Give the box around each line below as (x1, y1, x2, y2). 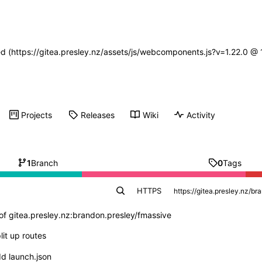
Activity (187, 109, 216, 120)
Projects (21, 109, 53, 120)
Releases (81, 109, 115, 120)
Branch (30, 157, 58, 168)
